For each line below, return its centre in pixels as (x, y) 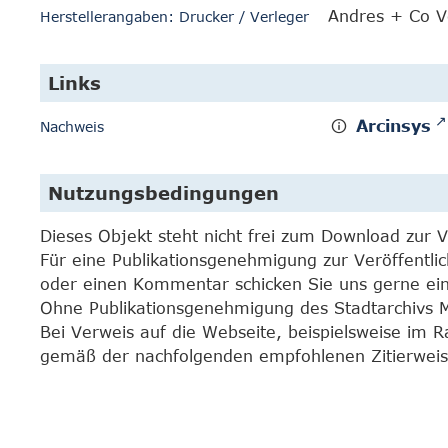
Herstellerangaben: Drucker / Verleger (174, 16)
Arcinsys (394, 126)
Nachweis (72, 126)
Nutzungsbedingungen (163, 193)
